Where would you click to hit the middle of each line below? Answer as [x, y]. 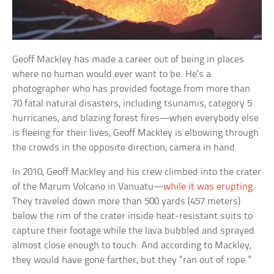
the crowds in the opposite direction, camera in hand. [125, 147]
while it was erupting [208, 187]
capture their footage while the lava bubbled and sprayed [134, 231]
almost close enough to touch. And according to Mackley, [132, 245]
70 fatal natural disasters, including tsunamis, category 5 [132, 103]
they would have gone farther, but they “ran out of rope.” [132, 260]
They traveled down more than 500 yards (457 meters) [127, 201]
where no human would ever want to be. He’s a [112, 74]
